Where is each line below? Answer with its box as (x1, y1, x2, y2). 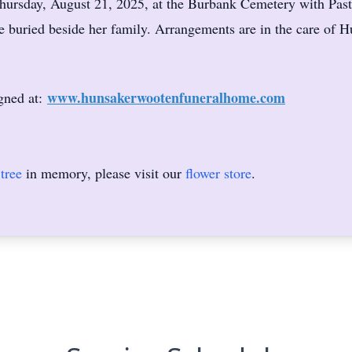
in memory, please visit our (22, 163, 185, 182)
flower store (185, 163, 251, 182)
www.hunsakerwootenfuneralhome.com (47, 87, 285, 108)
